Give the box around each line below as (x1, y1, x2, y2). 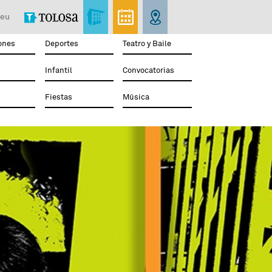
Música (123, 92, 150, 102)
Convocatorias (123, 66, 175, 75)
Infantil (44, 66, 72, 75)
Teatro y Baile (123, 39, 172, 49)
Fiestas (44, 92, 72, 102)
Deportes (44, 39, 78, 49)
